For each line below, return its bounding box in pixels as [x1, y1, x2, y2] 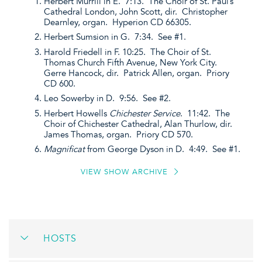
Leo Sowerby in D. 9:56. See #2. [44, 93, 171, 104]
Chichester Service [109, 108, 180, 119]
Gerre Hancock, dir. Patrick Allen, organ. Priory [44, 67, 229, 78]
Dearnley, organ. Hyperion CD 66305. [44, 16, 191, 27]
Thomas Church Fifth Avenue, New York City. [44, 57, 219, 68]
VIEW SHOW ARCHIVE [80, 167, 171, 177]
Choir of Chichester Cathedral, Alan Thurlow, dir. [44, 118, 235, 129]
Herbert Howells [44, 108, 109, 119]
